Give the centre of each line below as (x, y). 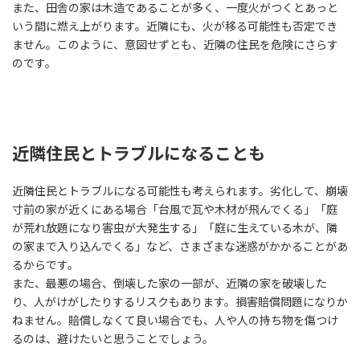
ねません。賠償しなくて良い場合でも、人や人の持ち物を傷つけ (175, 320)
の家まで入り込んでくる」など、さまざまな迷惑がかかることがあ (180, 246)
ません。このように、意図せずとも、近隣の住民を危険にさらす (175, 44)
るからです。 (45, 264)
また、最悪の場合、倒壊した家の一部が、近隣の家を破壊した (170, 283)
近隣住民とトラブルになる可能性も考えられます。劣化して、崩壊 (180, 190)
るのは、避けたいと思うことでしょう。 (113, 338)
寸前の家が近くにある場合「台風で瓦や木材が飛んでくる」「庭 (175, 209)
